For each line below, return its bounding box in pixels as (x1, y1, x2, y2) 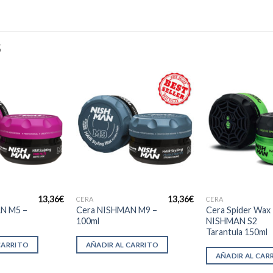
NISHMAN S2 (205, 215, 257, 226)
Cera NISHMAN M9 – (76, 204, 157, 215)
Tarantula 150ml (205, 226, 268, 237)
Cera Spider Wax (205, 204, 271, 215)
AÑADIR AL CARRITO (85, 240, 159, 249)
